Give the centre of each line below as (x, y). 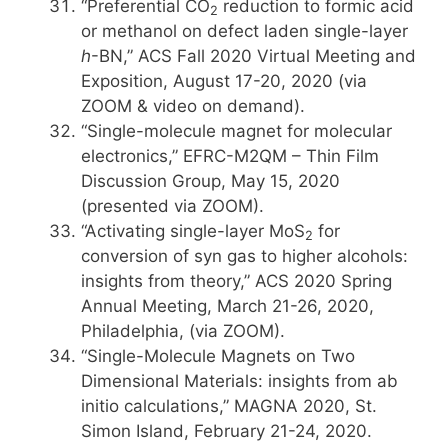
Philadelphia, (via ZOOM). (183, 331)
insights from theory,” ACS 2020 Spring (236, 281)
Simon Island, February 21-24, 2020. (226, 431)
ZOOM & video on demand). (193, 106)
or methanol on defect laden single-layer (244, 31)
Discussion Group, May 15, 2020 (210, 181)
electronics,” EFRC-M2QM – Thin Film (230, 156)
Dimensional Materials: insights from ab (239, 381)
